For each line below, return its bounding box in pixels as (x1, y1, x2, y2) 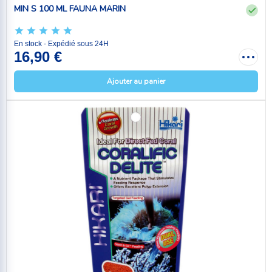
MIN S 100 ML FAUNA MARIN (14, 3, 126, 15)
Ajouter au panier (107, 76, 165, 86)
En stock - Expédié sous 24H (14, 39, 109, 48)
